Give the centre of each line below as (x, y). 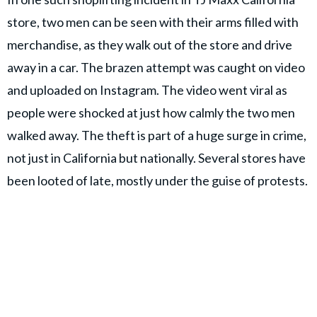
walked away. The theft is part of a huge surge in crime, (157, 136)
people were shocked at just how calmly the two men (151, 113)
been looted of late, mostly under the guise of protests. (158, 181)
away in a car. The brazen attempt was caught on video (156, 68)
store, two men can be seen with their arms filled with (153, 22)
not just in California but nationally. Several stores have (156, 158)
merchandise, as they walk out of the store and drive (150, 45)
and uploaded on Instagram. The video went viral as (147, 90)
